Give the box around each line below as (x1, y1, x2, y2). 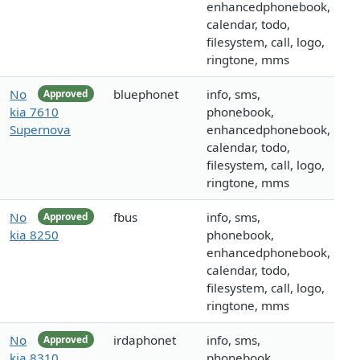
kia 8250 (10, 227, 59, 243)
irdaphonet (113, 332, 176, 349)
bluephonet (113, 86, 178, 103)
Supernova (10, 121, 71, 138)
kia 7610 (10, 104, 59, 121)
